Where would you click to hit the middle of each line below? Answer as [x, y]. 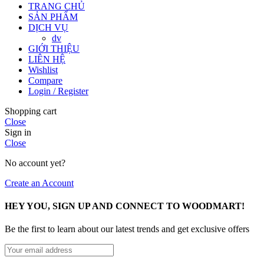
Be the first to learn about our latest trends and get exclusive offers [127, 229]
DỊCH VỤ [48, 27]
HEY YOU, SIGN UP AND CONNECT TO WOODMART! [125, 206]
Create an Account [39, 183]
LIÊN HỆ [47, 59]
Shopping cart [31, 111]
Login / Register [58, 91]
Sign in [18, 132]
